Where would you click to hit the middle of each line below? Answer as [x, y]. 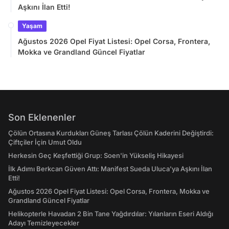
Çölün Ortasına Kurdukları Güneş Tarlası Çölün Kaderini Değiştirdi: [111, 133]
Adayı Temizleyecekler [44, 223]
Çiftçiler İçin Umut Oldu [45, 142]
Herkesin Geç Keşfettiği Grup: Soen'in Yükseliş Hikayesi [96, 155]
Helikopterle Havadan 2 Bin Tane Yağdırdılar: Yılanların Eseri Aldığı [111, 214]
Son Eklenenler [42, 117]
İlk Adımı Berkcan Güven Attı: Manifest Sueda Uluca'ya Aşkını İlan [110, 169]
